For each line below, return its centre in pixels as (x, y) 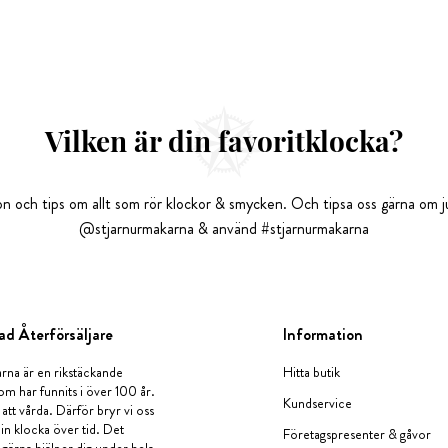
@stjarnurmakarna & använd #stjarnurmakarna (224, 228)
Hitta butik (312, 372)
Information (323, 334)
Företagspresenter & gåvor (357, 434)
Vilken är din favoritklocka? (224, 140)
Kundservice (318, 403)
